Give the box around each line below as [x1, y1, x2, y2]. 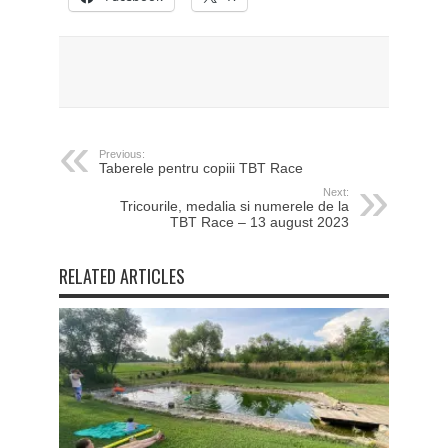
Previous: [99, 147, 145, 160]
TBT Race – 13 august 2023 [170, 213, 349, 230]
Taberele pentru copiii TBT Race [99, 159, 303, 176]
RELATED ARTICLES [59, 262, 185, 289]
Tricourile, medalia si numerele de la [120, 197, 349, 214]
